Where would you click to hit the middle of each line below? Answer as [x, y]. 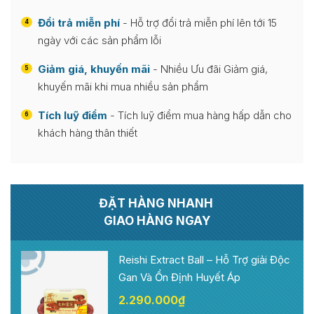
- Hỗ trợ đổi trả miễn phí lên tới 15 [198, 22]
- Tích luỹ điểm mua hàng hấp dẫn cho [199, 115]
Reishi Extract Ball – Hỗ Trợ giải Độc [204, 259]
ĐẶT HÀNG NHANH [157, 203]
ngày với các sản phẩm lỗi [100, 40]
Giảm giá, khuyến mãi [94, 69]
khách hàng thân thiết [88, 132]
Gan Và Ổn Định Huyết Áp [179, 277]
